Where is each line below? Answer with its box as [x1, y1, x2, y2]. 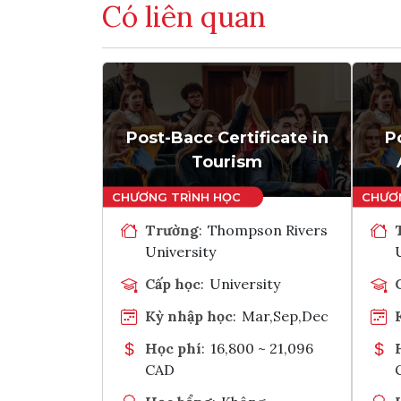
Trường [145, 220, 199, 239]
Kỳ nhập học [145, 306, 233, 325]
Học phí [145, 338, 201, 357]
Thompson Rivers [208, 220, 328, 239]
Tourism [192, 151, 262, 172]
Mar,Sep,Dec [242, 306, 329, 325]
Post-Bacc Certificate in [125, 127, 328, 148]
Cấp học [145, 274, 200, 293]
